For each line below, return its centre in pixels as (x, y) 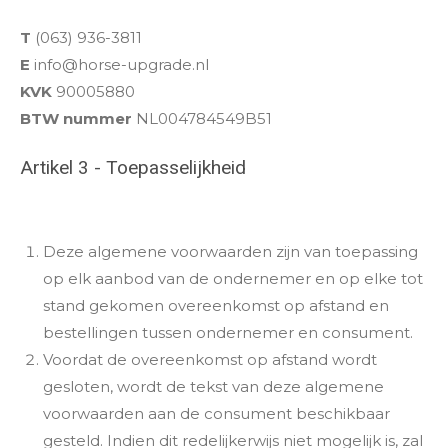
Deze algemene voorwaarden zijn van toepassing (230, 251)
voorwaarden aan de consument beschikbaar (216, 413)
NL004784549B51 (202, 118)
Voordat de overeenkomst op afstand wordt (209, 359)
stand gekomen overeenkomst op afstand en (215, 305)
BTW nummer (76, 118)
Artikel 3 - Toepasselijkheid (133, 167)
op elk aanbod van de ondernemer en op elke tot (232, 278)
